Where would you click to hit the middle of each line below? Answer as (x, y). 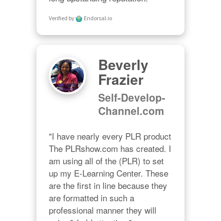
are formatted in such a (92, 198)
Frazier (121, 79)
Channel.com (131, 111)
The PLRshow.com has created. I (110, 148)
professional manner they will (103, 210)
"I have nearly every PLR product (110, 136)
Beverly (123, 65)
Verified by (62, 18)
